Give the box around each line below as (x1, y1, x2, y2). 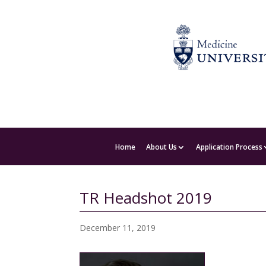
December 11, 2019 (80, 222, 156, 233)
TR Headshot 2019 (80, 187, 213, 208)
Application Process (196, 142, 262, 152)
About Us (146, 142, 177, 152)
